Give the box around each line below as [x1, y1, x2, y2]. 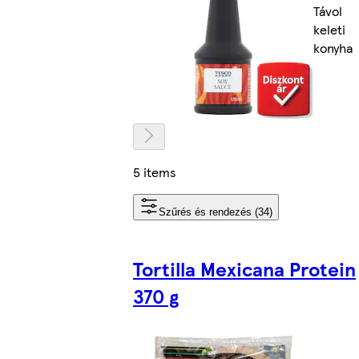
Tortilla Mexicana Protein [133, 254, 356, 282]
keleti [313, 19, 345, 38]
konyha [313, 38, 353, 57]
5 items [133, 162, 176, 181]
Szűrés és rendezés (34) [159, 205, 272, 218]
